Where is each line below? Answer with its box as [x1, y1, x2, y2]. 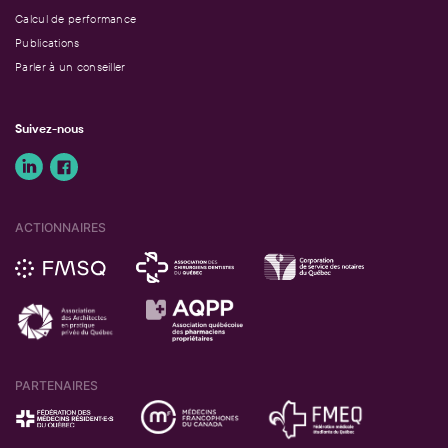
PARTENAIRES [15, 378, 98, 394]
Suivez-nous [15, 119, 84, 137]
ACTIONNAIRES [15, 220, 106, 236]
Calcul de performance [15, 11, 137, 26]
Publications [15, 35, 80, 50]
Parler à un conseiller [15, 59, 126, 74]
